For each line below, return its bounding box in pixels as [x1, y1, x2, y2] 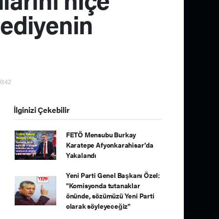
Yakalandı [66, 150, 97, 160]
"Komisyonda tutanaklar [66, 180, 140, 190]
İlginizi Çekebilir [14, 105, 69, 115]
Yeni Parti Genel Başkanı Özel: [66, 170, 160, 180]
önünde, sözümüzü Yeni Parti [66, 191, 154, 200]
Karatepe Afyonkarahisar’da [66, 140, 153, 150]
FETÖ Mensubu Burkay [66, 130, 136, 139]
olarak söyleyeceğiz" [66, 201, 131, 211]
